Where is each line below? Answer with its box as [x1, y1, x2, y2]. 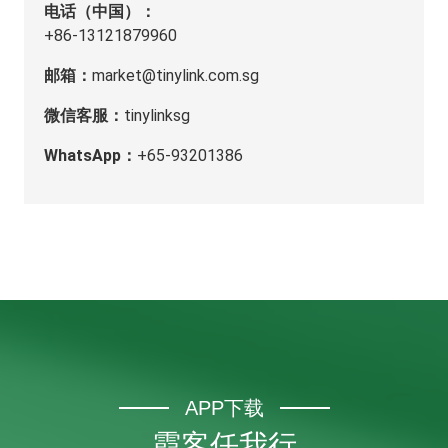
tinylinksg [124, 106, 190, 125]
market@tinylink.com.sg [92, 66, 259, 85]
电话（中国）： [44, 2, 156, 21]
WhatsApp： [44, 146, 137, 165]
